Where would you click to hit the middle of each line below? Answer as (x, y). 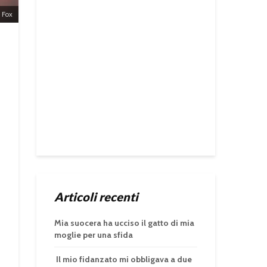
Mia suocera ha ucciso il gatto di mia (124, 223)
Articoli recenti (96, 197)
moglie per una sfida (94, 235)
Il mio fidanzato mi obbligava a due (123, 259)
